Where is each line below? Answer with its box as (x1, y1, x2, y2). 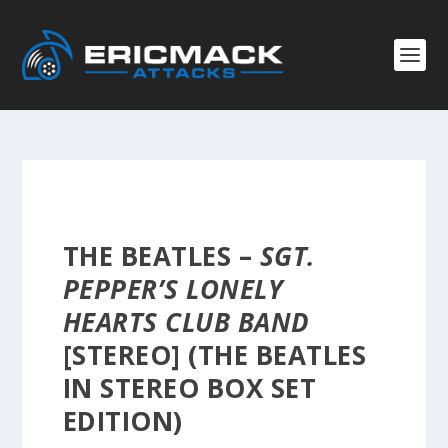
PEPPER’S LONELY (62, 271, 284, 307)
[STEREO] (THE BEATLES (62, 337, 367, 373)
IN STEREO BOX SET (62, 370, 317, 406)
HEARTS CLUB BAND (62, 304, 310, 340)
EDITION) (62, 403, 183, 439)
